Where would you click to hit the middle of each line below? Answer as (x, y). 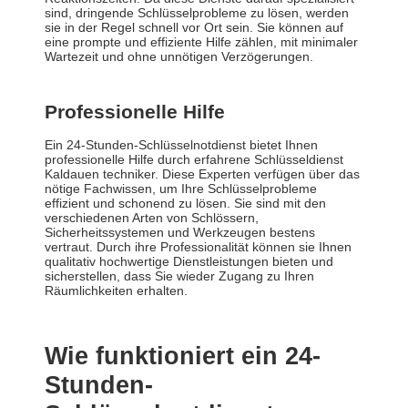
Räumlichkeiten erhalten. (116, 291)
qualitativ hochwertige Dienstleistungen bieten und (189, 262)
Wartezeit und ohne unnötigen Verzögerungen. (179, 57)
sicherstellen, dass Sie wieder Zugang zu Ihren (179, 276)
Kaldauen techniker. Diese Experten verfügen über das (202, 174)
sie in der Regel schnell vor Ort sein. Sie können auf (194, 28)
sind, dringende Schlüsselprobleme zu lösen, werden (197, 13)
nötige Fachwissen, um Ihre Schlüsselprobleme (181, 189)
